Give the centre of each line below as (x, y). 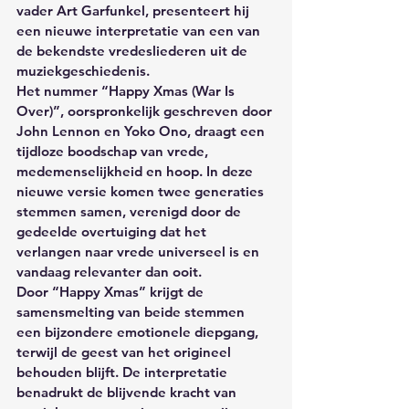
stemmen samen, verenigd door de (131, 211)
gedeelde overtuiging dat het (113, 231)
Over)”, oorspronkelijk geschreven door (146, 110)
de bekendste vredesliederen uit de (134, 50)
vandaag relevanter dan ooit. (109, 271)
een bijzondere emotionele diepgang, (139, 331)
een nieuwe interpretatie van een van (140, 30)
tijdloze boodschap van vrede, (114, 151)
